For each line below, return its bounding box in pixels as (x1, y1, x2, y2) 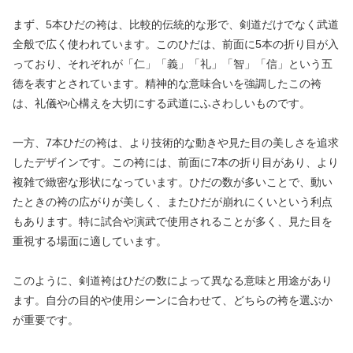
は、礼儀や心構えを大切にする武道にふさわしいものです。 (13, 96, 310, 110)
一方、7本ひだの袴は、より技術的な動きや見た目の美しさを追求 (13, 136, 339, 150)
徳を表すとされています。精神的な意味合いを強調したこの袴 (13, 76, 321, 90)
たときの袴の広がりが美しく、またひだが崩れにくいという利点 (13, 195, 333, 209)
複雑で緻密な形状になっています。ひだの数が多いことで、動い (13, 176, 333, 189)
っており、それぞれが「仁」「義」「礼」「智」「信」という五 (13, 57, 333, 70)
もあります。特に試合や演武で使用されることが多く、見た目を (13, 215, 333, 229)
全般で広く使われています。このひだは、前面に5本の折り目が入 (13, 37, 339, 50)
